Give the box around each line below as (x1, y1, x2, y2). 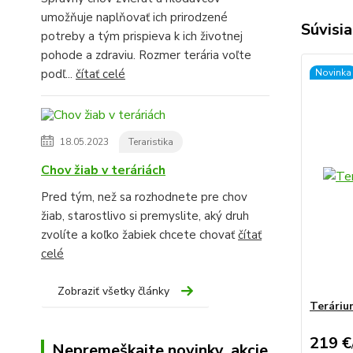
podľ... (41, 65, 76, 82)
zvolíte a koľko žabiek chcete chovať (41, 226, 238, 243)
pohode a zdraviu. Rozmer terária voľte (41, 46, 251, 63)
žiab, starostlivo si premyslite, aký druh (41, 207, 249, 224)
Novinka (314, 66, 351, 79)
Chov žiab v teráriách (41, 161, 165, 179)
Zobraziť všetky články (58, 283, 169, 299)
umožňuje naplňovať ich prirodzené (41, 9, 228, 25)
